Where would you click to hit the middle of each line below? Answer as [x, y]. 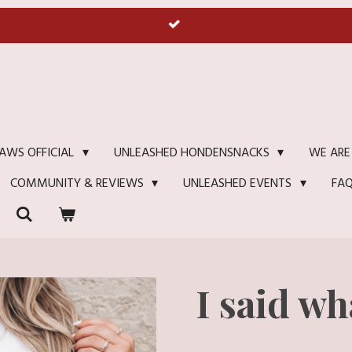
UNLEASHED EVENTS [239, 184]
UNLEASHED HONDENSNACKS [193, 153]
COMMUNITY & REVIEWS [79, 184]
